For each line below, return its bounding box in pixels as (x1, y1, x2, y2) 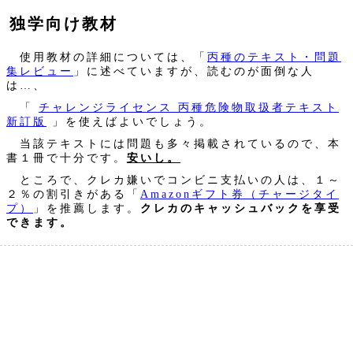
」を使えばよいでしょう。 (46, 115, 213, 128)
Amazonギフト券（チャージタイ (140, 188, 339, 201)
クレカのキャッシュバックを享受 (140, 202, 341, 215)
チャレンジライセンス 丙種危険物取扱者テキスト (39, 101, 339, 114)
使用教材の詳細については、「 (6, 50, 207, 64)
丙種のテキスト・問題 (207, 50, 341, 64)
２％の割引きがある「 (6, 188, 140, 201)
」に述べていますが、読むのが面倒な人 (73, 65, 314, 78)
